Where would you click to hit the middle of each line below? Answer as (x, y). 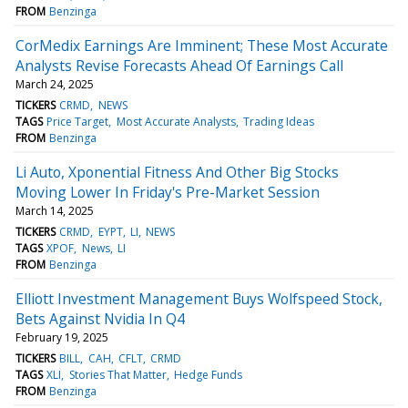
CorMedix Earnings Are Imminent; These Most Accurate (202, 45)
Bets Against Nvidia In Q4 (100, 318)
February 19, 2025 (62, 337)
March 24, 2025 (55, 84)
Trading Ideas (278, 121)
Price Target (78, 121)
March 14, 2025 (55, 210)
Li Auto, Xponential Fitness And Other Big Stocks (177, 172)
